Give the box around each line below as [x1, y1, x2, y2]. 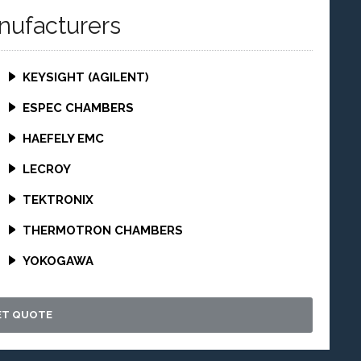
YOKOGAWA [22, 254, 93, 268]
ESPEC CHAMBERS [22, 101, 134, 115]
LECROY [22, 162, 71, 176]
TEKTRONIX [22, 193, 93, 207]
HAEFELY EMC [22, 131, 104, 146]
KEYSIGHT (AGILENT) [22, 70, 149, 85]
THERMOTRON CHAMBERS [22, 223, 183, 238]
